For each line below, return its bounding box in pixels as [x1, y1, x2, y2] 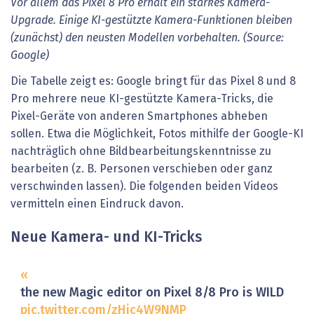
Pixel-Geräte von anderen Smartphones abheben [11, 111, 268, 123]
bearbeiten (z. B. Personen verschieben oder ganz [11, 163, 273, 175]
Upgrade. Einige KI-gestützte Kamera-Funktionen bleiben [11, 14, 292, 26]
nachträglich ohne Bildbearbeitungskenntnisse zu [11, 146, 271, 158]
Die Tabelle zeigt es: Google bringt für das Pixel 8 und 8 [11, 76, 296, 88]
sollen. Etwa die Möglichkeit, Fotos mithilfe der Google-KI [11, 128, 303, 140]
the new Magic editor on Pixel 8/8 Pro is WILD [20, 286, 284, 299]
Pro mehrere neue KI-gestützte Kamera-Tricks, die [11, 93, 273, 105]
